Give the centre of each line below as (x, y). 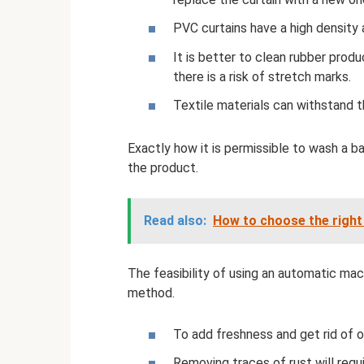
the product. (163, 167)
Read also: (175, 220)
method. (151, 292)
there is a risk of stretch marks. (262, 76)
